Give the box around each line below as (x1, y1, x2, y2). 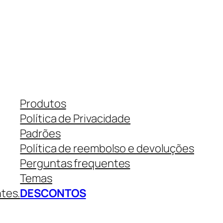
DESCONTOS (20, 186, 86, 201)
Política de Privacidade (20, 111, 131, 126)
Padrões (20, 126, 61, 141)
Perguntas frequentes (20, 156, 130, 171)
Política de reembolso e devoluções (20, 141, 194, 156)
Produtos (20, 96, 66, 111)
